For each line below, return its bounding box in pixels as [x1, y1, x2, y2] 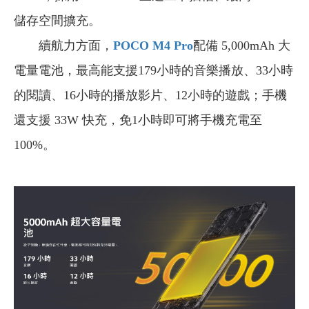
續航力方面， [14, 38, 113, 52]
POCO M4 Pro [113, 38, 193, 52]
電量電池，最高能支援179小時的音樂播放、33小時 [14, 63, 293, 77]
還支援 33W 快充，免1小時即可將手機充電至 [14, 112, 262, 127]
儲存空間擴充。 [14, 13, 101, 28]
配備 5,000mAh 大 [193, 38, 290, 52]
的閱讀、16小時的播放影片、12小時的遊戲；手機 [14, 88, 287, 102]
